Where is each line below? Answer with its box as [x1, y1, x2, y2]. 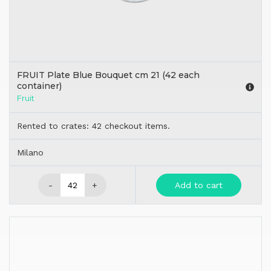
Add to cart [175, 180, 223, 191]
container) [17, 80, 62, 92]
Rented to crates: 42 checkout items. [17, 121, 170, 131]
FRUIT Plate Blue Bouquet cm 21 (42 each [17, 70, 200, 81]
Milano [17, 148, 44, 158]
